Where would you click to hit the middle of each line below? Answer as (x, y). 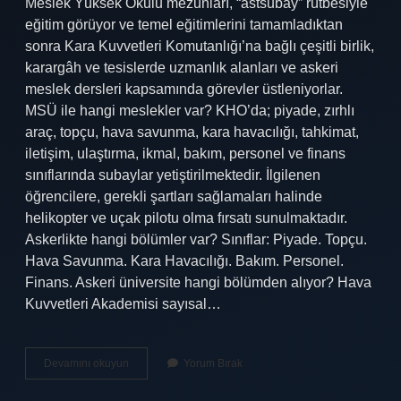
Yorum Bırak (213, 363)
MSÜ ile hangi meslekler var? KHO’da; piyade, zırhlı (190, 111)
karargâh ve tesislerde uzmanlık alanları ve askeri (182, 68)
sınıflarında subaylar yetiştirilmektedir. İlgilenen (173, 175)
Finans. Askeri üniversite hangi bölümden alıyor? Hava (198, 282)
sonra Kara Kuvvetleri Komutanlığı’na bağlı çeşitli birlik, (200, 46)
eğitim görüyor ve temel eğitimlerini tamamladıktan (184, 25)
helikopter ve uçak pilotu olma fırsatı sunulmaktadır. (186, 218)
